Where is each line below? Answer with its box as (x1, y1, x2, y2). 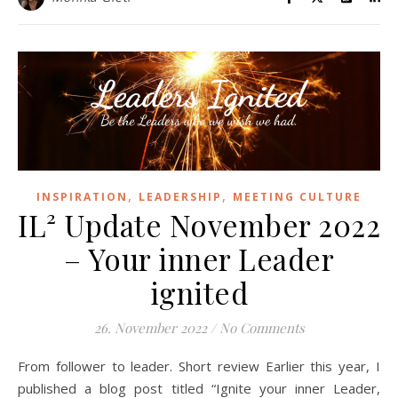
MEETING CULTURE (233, 189, 362, 205)
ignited (149, 273, 249, 313)
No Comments (219, 319, 305, 338)
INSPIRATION (36, 189, 128, 205)
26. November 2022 (93, 319, 207, 338)
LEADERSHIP (139, 189, 222, 205)
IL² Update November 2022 (18, 205, 380, 245)
